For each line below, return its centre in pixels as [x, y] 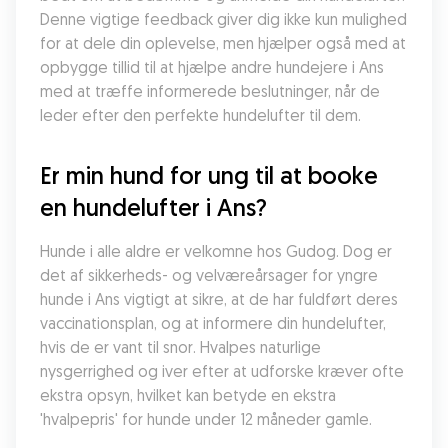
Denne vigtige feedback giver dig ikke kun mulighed [223, 19]
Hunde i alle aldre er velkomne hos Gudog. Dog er [216, 251]
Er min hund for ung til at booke [209, 175]
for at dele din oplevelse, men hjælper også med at [223, 43]
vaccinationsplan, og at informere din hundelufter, [213, 323]
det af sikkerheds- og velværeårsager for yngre [209, 275]
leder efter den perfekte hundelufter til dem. [200, 115]
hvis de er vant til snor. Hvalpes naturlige [180, 347]
